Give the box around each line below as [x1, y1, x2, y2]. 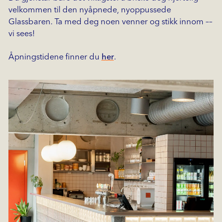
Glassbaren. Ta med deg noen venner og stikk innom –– [8, 17, 213, 26]
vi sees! [8, 29, 35, 38]
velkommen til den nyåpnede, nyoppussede [8, 5, 171, 14]
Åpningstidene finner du [8, 53, 102, 61]
